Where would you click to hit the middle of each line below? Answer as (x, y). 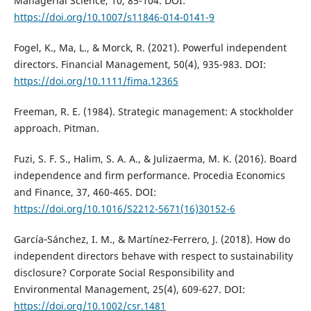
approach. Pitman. (56, 128)
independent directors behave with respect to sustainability (153, 255)
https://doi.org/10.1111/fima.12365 (96, 81)
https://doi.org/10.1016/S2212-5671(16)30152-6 (124, 208)
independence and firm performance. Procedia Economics (149, 175)
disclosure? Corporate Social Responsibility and (124, 272)
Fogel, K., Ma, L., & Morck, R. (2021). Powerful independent (150, 47)
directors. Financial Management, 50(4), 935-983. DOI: (140, 64)
